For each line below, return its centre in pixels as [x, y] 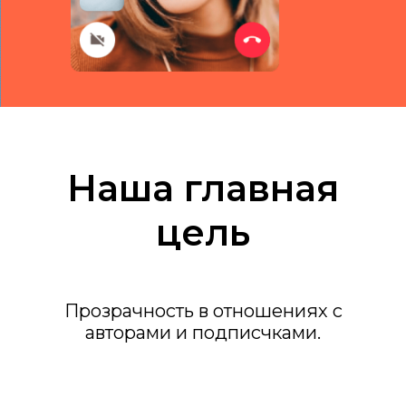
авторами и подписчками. [203, 333]
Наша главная [203, 188]
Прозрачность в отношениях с [203, 311]
